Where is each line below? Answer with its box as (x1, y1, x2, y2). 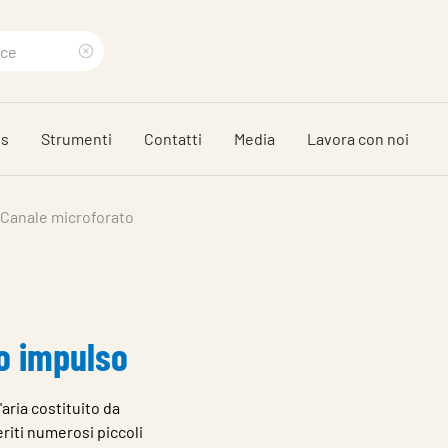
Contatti (144, 129, 202, 148)
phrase (85, 131, 145, 155)
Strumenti (41, 129, 112, 148)
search (85, 97, 144, 121)
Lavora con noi (307, 129, 409, 148)
